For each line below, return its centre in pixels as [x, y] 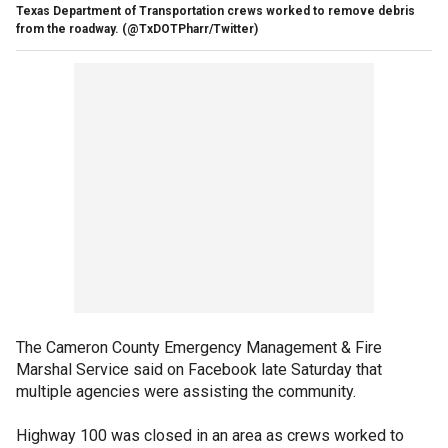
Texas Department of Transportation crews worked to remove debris [215, 10]
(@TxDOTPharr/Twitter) [190, 28]
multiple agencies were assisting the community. [188, 391]
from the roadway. [67, 28]
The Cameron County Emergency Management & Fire [199, 347]
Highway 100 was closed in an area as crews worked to [210, 435]
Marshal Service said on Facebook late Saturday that [199, 369]
